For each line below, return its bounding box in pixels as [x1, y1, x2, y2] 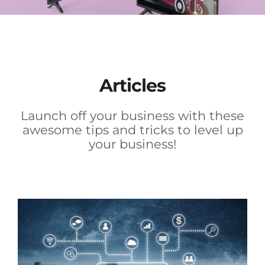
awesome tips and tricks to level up [22, 125, 243, 140]
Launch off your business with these [21, 111, 244, 126]
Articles [99, 77, 166, 99]
